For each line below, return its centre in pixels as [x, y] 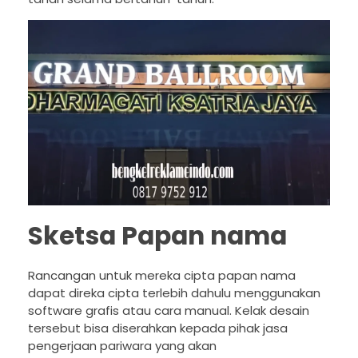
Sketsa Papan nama [157, 235]
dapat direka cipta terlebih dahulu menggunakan [174, 293]
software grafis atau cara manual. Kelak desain [169, 311]
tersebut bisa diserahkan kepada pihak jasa [158, 328]
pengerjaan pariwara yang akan [122, 346]
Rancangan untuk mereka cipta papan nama [162, 276]
